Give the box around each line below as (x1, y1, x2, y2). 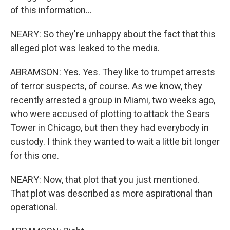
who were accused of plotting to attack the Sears (10, 108, 210, 119)
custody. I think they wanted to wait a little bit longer (10, 136, 220, 147)
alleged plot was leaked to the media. (10, 43, 160, 53)
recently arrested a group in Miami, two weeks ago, (10, 94, 215, 105)
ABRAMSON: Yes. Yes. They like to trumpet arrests (10, 67, 215, 78)
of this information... (10, 5, 92, 15)
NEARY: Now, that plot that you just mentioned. (10, 174, 200, 185)
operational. (10, 202, 57, 213)
